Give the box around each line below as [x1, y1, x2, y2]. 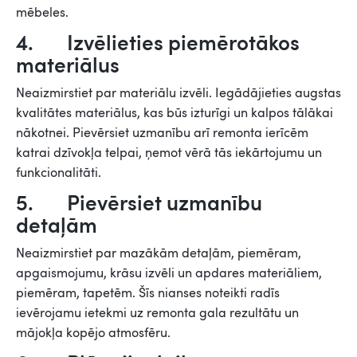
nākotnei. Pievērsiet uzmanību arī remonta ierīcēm [16, 123, 308, 141]
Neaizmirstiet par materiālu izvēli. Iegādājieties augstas [16, 83, 341, 101]
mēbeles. [16, 2, 69, 21]
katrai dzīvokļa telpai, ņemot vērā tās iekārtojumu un [16, 143, 322, 161]
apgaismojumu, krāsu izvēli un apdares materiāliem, [16, 263, 322, 281]
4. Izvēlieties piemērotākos [16, 26, 300, 56]
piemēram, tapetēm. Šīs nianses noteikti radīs [16, 283, 280, 301]
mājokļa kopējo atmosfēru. [16, 323, 171, 341]
